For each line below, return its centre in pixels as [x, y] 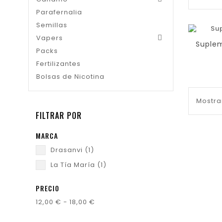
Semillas [52, 25]
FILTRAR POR [59, 115]
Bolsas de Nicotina [70, 77]
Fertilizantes [58, 64]
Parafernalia [59, 12]
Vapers [50, 38]
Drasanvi [68, 150]
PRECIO [48, 188]
